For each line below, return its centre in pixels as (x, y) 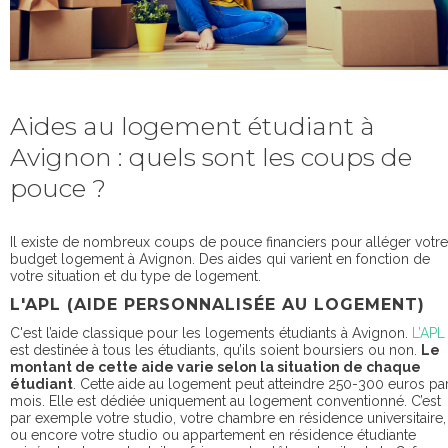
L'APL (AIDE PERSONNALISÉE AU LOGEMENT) (217, 304)
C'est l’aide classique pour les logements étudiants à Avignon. (211, 332)
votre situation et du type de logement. (135, 275)
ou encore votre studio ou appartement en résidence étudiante (213, 434)
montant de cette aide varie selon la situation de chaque (215, 366)
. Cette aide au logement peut (170, 383)
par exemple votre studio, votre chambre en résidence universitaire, (228, 417)
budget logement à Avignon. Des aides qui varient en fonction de (220, 258)
